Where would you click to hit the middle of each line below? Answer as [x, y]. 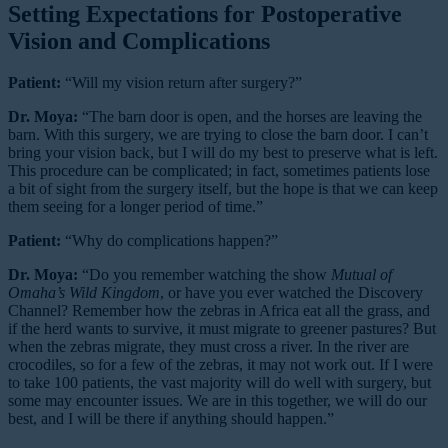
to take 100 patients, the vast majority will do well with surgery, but [219, 383]
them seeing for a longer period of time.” [135, 207]
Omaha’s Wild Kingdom [84, 293]
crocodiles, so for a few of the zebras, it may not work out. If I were [220, 365]
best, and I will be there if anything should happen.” [171, 419]
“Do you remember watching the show [204, 275]
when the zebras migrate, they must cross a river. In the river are [208, 347]
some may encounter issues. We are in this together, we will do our [217, 401]
